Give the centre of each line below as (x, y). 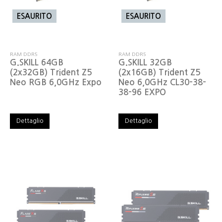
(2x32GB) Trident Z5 (51, 73)
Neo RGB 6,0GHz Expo (56, 83)
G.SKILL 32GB (145, 63)
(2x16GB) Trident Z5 (160, 73)
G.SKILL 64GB (37, 63)
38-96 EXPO (142, 93)
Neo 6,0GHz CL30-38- (163, 83)
